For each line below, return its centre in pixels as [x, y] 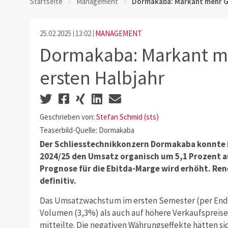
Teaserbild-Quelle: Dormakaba [87, 130]
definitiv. [58, 180]
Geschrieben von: [68, 117]
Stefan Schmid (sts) [127, 117]
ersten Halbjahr [102, 77]
